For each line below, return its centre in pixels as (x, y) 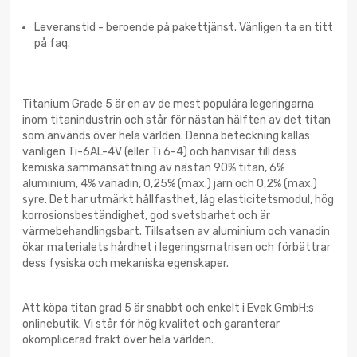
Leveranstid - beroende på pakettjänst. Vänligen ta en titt (184, 28)
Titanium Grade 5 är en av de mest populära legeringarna (168, 104)
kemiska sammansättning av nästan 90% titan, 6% (153, 168)
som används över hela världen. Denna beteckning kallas (166, 136)
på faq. (52, 44)
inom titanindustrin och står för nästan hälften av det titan (177, 120)
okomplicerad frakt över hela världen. (118, 340)
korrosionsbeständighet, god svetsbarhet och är (146, 216)
